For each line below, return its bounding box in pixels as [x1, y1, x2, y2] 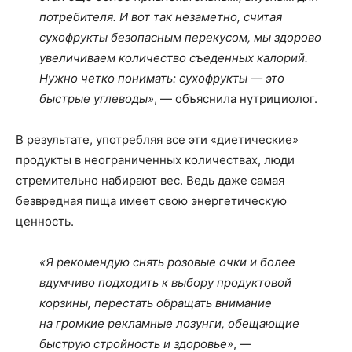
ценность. [16, 214, 74, 229]
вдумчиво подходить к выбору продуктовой [39, 275, 291, 290]
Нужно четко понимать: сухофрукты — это [39, 71, 284, 86]
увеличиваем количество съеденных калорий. [39, 50, 308, 65]
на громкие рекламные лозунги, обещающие [39, 316, 299, 331]
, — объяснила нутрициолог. [154, 91, 317, 106]
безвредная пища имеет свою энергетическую [16, 193, 287, 208]
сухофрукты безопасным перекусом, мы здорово [39, 30, 321, 45]
